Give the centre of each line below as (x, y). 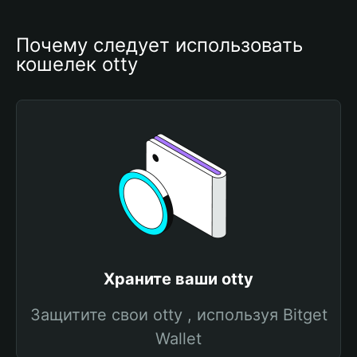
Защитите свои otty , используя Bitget (178, 315)
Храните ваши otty (178, 279)
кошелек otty (77, 64)
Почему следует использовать (159, 45)
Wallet (178, 339)
